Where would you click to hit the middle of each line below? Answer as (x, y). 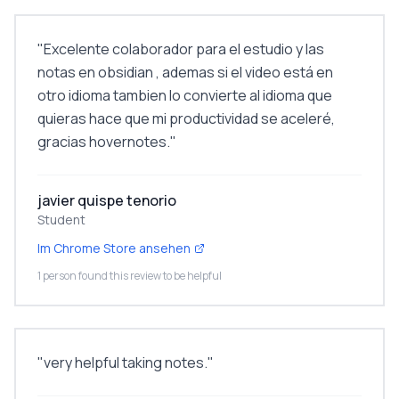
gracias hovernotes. (104, 142)
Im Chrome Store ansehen (114, 248)
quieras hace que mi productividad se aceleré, (186, 118)
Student (61, 220)
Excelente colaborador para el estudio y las (184, 49)
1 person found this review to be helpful (130, 276)
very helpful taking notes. (126, 362)
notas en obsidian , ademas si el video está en (185, 72)
